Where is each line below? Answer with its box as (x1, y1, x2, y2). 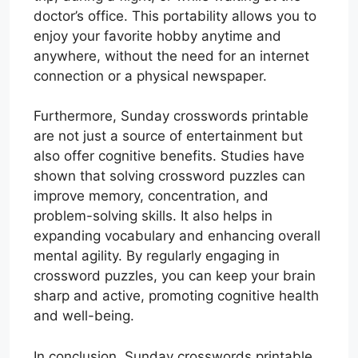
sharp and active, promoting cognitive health (34, 288, 319, 304)
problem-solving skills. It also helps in (34, 208, 272, 225)
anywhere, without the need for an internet (34, 47, 309, 64)
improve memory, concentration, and (34, 188, 268, 205)
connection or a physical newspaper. (34, 67, 267, 84)
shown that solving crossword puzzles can (34, 168, 305, 185)
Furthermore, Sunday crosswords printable (34, 108, 308, 125)
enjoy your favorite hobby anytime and (34, 27, 281, 44)
